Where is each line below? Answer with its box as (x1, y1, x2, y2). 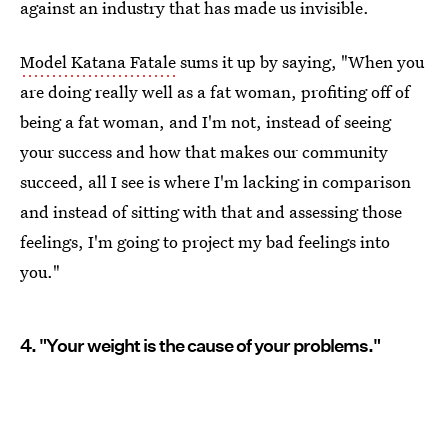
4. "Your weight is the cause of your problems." (20, 335, 380, 356)
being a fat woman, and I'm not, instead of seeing (20, 110, 391, 133)
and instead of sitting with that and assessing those (20, 200, 402, 223)
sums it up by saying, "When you (176, 50, 424, 73)
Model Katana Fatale (20, 50, 176, 73)
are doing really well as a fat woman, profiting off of (20, 80, 410, 103)
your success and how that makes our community (20, 140, 388, 163)
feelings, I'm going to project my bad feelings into (20, 230, 390, 253)
